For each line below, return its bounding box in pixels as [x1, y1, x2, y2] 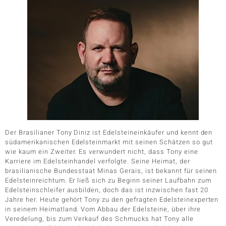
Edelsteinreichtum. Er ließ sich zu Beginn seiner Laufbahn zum [5, 176, 211, 185]
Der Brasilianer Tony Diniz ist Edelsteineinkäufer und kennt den [5, 128, 213, 137]
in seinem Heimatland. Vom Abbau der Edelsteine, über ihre [5, 204, 201, 214]
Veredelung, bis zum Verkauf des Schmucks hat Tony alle [5, 214, 194, 223]
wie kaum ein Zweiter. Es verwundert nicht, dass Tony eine [5, 147, 198, 156]
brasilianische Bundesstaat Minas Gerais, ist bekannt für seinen [5, 166, 217, 176]
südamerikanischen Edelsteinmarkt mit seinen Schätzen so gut [5, 137, 213, 147]
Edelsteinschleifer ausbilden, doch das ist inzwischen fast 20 [5, 185, 208, 195]
